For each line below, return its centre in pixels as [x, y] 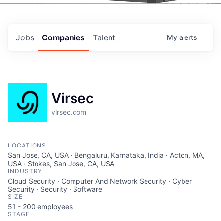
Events [51, 17]
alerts [188, 37]
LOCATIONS [27, 145]
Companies [63, 37]
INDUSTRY [25, 171]
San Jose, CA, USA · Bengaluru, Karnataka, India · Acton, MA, [106, 155]
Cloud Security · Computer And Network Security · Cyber [100, 181]
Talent [104, 37]
